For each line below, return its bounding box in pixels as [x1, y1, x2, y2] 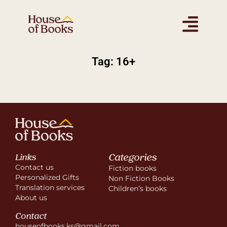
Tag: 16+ [92, 55, 135, 68]
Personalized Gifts [15, 173, 79, 182]
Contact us [15, 163, 54, 172]
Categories [108, 154, 157, 163]
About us [15, 193, 47, 202]
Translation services [15, 183, 85, 192]
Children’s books [108, 184, 167, 193]
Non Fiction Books [108, 174, 174, 183]
